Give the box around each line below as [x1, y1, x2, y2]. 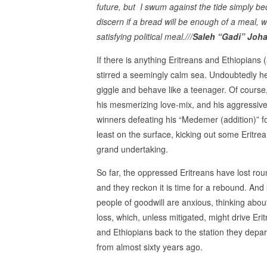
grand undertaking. [97, 142, 168, 155]
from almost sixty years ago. [97, 240, 203, 253]
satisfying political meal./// [97, 30, 193, 42]
